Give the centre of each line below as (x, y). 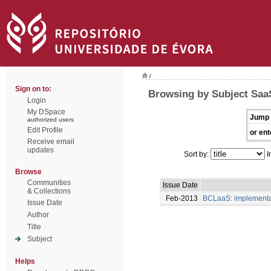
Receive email (51, 142)
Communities (49, 183)
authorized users (51, 119)
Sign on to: (33, 89)
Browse (28, 172)
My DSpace (46, 112)
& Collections (49, 191)
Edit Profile (45, 130)
